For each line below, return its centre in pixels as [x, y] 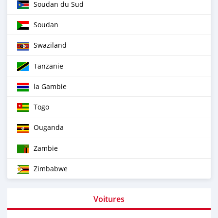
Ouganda [49, 127]
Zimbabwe [51, 168]
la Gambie [50, 86]
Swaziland [50, 45]
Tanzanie [48, 66]
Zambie [46, 148]
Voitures [109, 199]
